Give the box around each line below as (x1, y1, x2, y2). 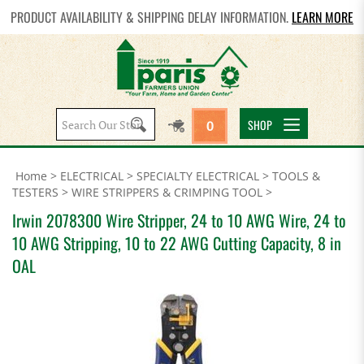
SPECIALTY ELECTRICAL (136, 168, 259, 184)
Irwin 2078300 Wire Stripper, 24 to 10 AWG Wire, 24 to (12, 208, 346, 232)
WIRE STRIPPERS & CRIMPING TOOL (71, 184, 262, 200)
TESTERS (12, 184, 58, 200)
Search (104, 115, 142, 130)
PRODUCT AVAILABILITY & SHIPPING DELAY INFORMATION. (11, 7, 292, 27)
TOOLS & (272, 168, 320, 184)
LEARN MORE (292, 7, 353, 27)
